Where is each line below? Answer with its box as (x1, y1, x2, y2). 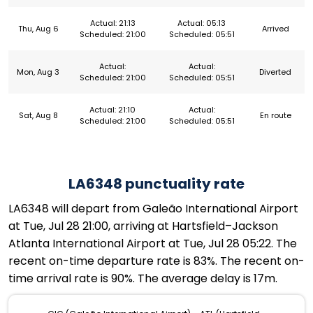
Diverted (259, 66, 291, 78)
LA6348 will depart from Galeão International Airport (8, 201, 298, 217)
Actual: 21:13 (89, 17, 136, 29)
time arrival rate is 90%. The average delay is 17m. (8, 270, 277, 287)
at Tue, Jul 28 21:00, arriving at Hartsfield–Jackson (8, 218, 278, 235)
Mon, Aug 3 (17, 66, 59, 78)
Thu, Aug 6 (17, 23, 59, 35)
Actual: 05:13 (177, 17, 226, 29)
